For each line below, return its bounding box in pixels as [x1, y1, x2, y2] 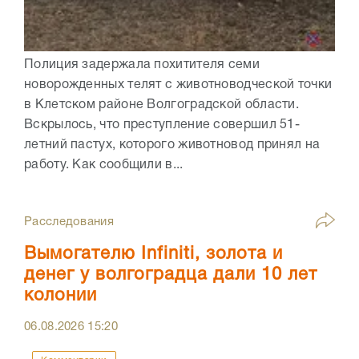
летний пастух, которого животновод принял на [24, 139, 321, 151]
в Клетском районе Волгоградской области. [24, 99, 299, 111]
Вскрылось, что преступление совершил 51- [24, 119, 300, 131]
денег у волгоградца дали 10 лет [24, 266, 317, 283]
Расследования [24, 216, 114, 228]
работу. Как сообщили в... [24, 159, 184, 171]
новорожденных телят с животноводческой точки [24, 79, 333, 91]
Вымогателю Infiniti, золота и [24, 245, 283, 262]
